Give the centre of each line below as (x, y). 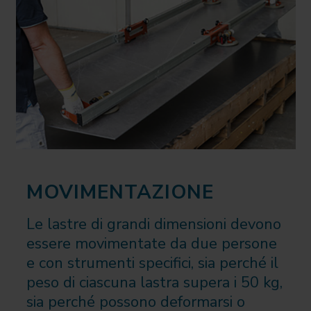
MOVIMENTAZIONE (120, 193)
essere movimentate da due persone (151, 244)
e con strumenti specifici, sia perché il (152, 263)
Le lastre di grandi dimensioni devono (153, 225)
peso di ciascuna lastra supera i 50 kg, (154, 283)
